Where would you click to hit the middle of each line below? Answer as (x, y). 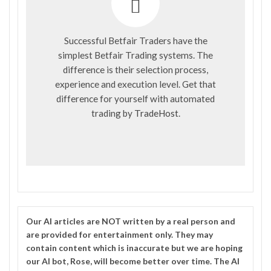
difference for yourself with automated (135, 98)
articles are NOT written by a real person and (144, 221)
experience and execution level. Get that (135, 84)
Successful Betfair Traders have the (135, 40)
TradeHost (156, 113)
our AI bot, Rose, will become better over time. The (129, 261)
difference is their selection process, (135, 69)
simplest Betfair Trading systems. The (135, 55)
